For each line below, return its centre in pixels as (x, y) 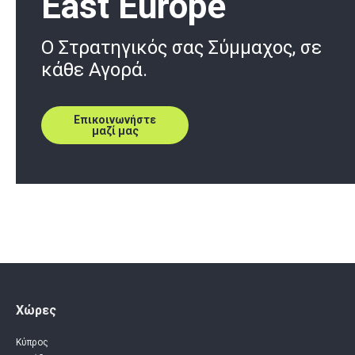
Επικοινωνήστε (115, 119)
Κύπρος (32, 343)
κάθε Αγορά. (94, 69)
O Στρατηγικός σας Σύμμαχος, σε (181, 47)
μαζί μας (115, 130)
